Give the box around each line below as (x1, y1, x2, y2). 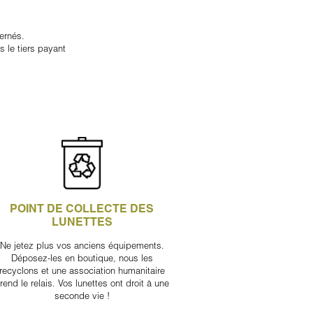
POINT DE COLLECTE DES (10, 201, 154, 215)
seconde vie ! (54, 289, 110, 301)
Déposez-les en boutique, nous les (10, 252, 153, 263)
